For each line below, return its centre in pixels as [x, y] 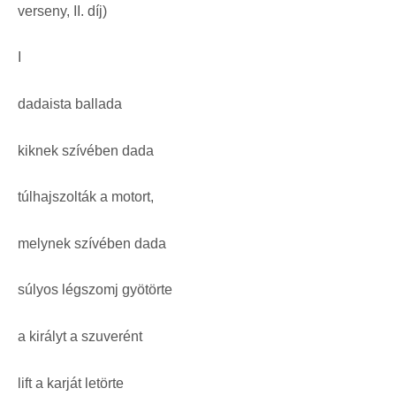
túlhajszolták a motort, [86, 197]
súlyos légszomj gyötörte [95, 290]
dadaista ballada [70, 104]
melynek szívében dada [92, 243]
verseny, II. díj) [62, 11]
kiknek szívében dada [86, 150]
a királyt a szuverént [80, 337]
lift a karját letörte [71, 383]
